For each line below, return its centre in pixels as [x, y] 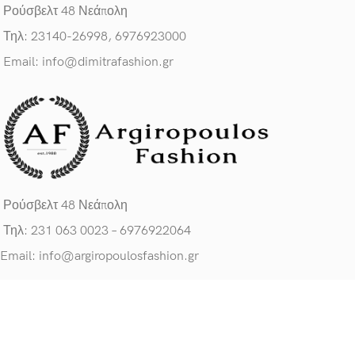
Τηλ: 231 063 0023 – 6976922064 [97, 231]
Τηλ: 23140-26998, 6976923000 [95, 36]
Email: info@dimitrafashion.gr [88, 62]
